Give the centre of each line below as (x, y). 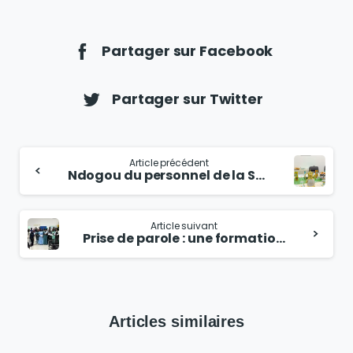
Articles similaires (176, 322)
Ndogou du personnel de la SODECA (260, 176)
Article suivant (184, 226)
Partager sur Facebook (186, 51)
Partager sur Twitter (186, 99)
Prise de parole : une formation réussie (280, 239)
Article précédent (169, 163)
